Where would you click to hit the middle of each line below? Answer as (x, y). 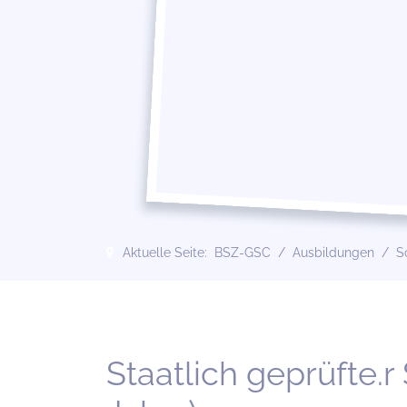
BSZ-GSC (243, 253)
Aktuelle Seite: (169, 253)
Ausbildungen (333, 253)
